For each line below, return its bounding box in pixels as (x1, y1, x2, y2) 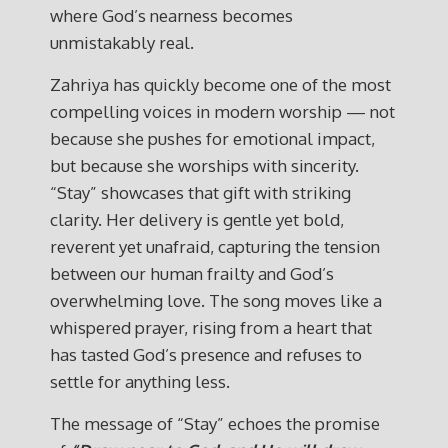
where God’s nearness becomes (50, 5, 293, 26)
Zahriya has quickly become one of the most (50, 74, 391, 95)
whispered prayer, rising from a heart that (50, 317, 372, 338)
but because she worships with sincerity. (50, 155, 359, 176)
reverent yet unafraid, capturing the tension (50, 236, 380, 257)
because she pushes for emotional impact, (50, 128, 375, 149)
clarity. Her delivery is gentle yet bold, (50, 209, 344, 230)
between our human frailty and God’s (50, 263, 334, 284)
